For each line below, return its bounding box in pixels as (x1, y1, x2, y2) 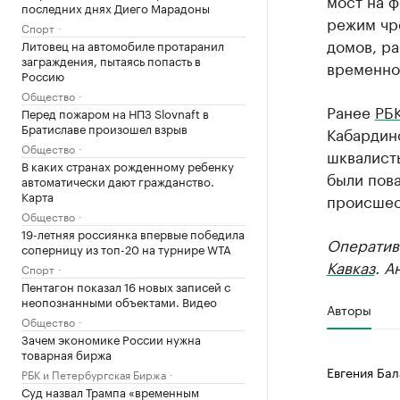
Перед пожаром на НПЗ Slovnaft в (21, 103, 209, 121)
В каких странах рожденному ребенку (21, 155, 234, 174)
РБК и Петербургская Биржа (21, 364, 166, 382)
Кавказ (326, 254, 375, 278)
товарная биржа (21, 344, 112, 362)
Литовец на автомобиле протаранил (21, 35, 224, 54)
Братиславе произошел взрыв (21, 118, 187, 137)
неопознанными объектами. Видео (21, 291, 217, 310)
